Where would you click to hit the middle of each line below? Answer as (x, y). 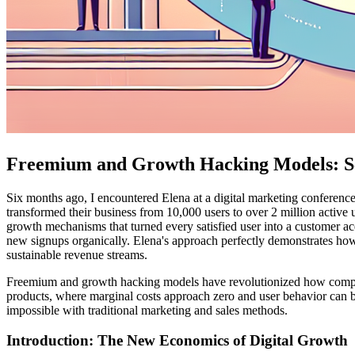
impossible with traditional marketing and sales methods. (147, 310)
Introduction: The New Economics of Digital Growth (177, 341)
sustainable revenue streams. (77, 254)
